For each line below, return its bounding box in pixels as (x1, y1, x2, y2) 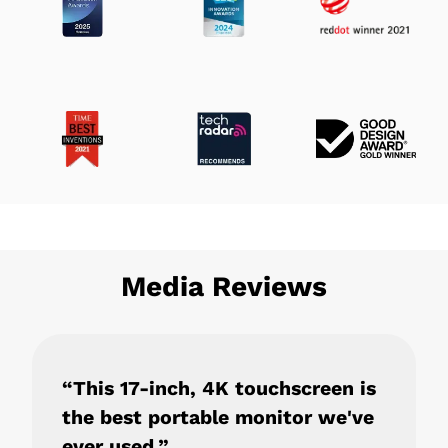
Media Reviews (121, 269, 327, 303)
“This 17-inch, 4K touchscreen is (62, 376, 376, 400)
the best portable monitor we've (62, 405, 374, 429)
